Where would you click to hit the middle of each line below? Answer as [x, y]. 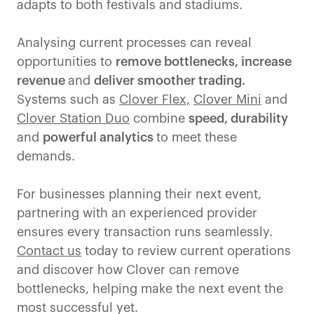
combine [159, 119]
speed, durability [238, 119]
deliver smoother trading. [170, 81]
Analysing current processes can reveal [134, 43]
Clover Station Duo [73, 119]
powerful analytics [100, 138]
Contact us [49, 251]
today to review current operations [186, 251]
